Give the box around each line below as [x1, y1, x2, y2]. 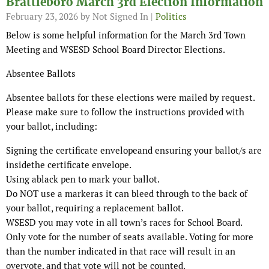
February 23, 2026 [6, 11, 78, 23]
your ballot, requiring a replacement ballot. [6, 202, 184, 214]
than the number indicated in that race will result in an [6, 246, 235, 258]
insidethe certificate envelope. [6, 159, 131, 171]
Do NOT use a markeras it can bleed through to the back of [6, 188, 247, 200]
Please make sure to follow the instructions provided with [6, 106, 244, 118]
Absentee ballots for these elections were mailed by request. [6, 92, 255, 104]
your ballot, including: [6, 121, 100, 133]
